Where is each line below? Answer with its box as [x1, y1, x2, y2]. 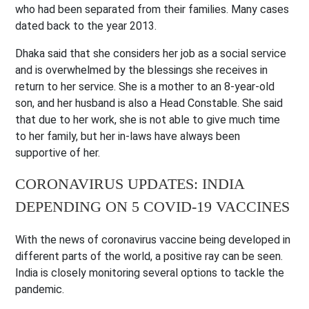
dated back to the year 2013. [15, 19, 160, 32]
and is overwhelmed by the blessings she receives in [15, 63, 268, 77]
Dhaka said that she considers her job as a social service [15, 46, 287, 60]
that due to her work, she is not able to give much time [15, 112, 281, 126]
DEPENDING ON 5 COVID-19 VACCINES [15, 197, 290, 215]
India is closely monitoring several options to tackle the [15, 266, 285, 279]
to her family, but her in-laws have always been [15, 129, 241, 143]
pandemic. [15, 282, 68, 296]
